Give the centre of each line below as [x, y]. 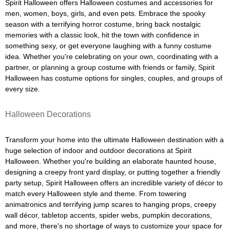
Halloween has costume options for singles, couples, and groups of [114, 78]
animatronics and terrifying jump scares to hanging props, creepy [111, 204]
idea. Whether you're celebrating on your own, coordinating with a [112, 56]
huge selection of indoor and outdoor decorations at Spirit [98, 150]
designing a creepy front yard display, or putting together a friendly [113, 172]
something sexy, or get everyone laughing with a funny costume [108, 46]
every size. [23, 89]
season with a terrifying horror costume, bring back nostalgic [103, 24]
